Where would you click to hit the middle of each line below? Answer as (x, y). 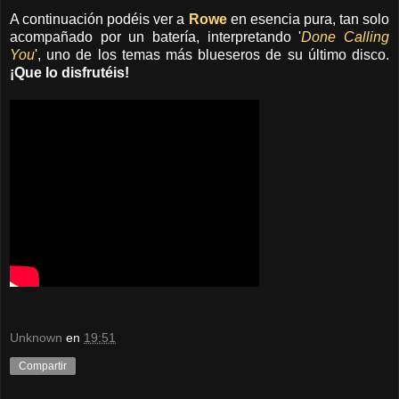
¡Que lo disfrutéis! (69, 72)
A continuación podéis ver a (99, 19)
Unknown (36, 338)
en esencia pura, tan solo (308, 19)
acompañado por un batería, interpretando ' (156, 37)
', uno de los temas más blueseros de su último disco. (212, 54)
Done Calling (346, 37)
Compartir (43, 366)
